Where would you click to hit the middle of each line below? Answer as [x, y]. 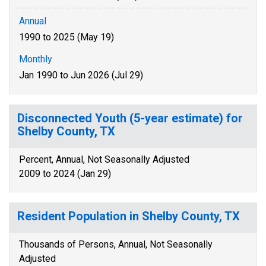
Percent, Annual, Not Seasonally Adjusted [104, 159]
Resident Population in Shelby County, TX [129, 216]
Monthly [36, 59]
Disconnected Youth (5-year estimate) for [130, 118]
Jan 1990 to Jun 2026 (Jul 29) [81, 75]
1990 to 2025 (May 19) [66, 37]
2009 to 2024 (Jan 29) [65, 174]
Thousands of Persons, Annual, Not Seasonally [116, 244]
